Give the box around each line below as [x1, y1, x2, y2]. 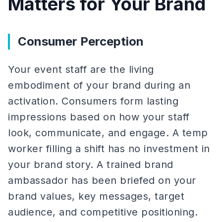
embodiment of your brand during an [8, 79, 190, 91]
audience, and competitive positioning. [8, 206, 198, 218]
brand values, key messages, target [8, 190, 184, 202]
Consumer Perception [18, 34, 144, 49]
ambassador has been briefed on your [8, 174, 196, 186]
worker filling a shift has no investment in [8, 143, 210, 155]
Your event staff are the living [8, 63, 154, 75]
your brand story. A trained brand [8, 159, 173, 170]
